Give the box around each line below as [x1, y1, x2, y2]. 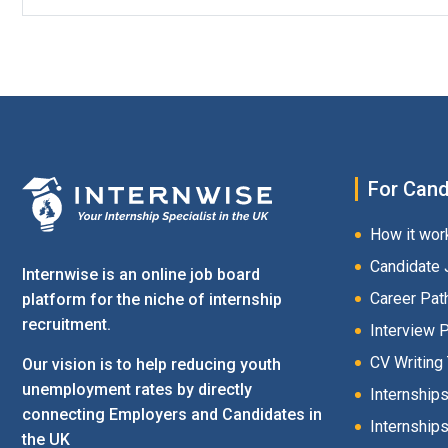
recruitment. [22, 315, 111, 335]
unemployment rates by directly [22, 380, 252, 400]
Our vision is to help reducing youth [22, 355, 281, 375]
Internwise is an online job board [22, 265, 260, 285]
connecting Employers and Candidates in [22, 405, 322, 425]
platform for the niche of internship [22, 290, 282, 310]
